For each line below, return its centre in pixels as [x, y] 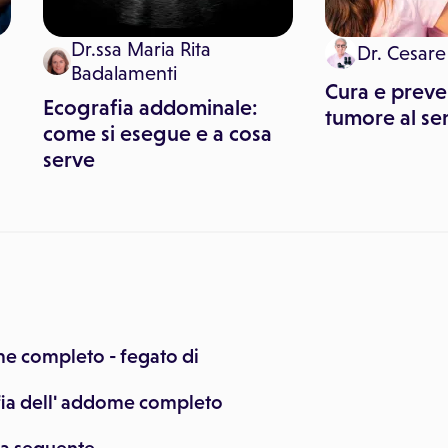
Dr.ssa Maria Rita [141, 49]
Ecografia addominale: [150, 107]
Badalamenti [124, 73]
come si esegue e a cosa [157, 133]
